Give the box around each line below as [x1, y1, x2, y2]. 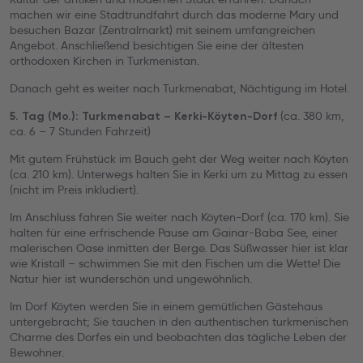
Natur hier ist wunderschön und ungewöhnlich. [10, 271, 252, 286]
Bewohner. [10, 345, 64, 360]
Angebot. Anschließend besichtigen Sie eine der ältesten [10, 38, 304, 53]
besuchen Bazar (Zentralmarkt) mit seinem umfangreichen [10, 23, 315, 37]
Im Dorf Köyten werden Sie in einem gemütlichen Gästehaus [10, 299, 322, 314]
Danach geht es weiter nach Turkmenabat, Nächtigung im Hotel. [10, 81, 349, 96]
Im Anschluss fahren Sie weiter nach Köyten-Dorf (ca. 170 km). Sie [10, 210, 349, 224]
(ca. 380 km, [277, 109, 344, 123]
